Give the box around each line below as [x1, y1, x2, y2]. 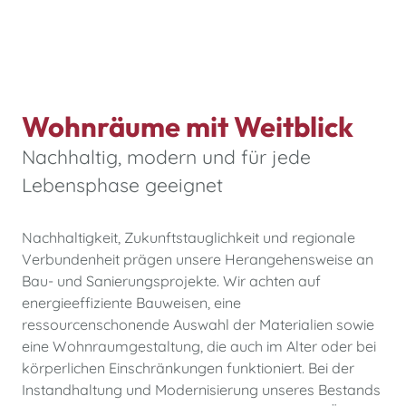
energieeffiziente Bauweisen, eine [22, 293, 241, 312]
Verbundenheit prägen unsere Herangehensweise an [22, 249, 373, 268]
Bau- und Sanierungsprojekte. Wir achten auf [22, 271, 321, 290]
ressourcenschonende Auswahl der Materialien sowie [22, 314, 374, 333]
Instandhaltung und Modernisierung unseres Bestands [22, 380, 381, 399]
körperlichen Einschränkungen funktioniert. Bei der [22, 358, 354, 377]
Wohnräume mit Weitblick [22, 108, 353, 144]
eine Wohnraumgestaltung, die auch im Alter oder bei [22, 336, 376, 355]
